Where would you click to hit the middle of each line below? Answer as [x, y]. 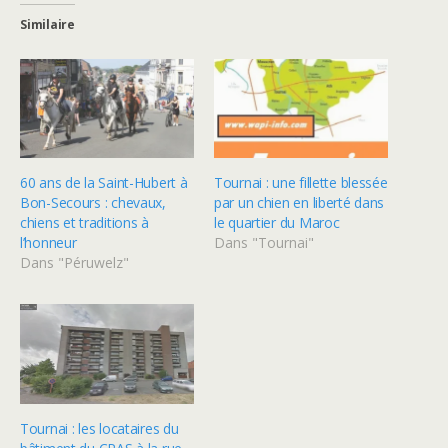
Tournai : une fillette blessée [301, 183]
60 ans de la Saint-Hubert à [104, 183]
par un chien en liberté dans [299, 203]
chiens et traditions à [84, 223]
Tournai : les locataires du [99, 428]
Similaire [47, 24]
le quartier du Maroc [277, 223]
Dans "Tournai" [264, 243]
